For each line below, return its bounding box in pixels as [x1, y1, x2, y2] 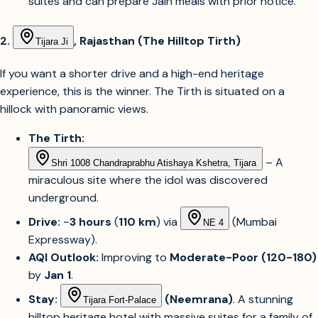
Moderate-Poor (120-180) [170, 249, 317, 265]
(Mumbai [229, 214, 277, 229]
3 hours [70, 214, 111, 229]
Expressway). [28, 231, 97, 247]
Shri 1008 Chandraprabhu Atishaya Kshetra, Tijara [51, 157, 257, 168]
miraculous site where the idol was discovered [28, 172, 268, 187]
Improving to [99, 249, 170, 265]
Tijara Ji [35, 35, 68, 47]
